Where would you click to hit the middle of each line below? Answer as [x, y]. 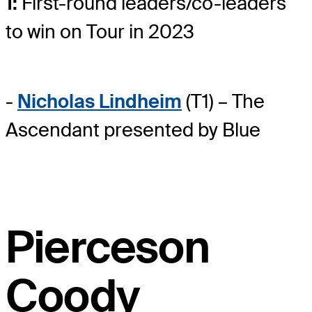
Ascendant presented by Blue [133, 130]
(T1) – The [223, 101]
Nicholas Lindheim [100, 101]
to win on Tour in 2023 [100, 31]
